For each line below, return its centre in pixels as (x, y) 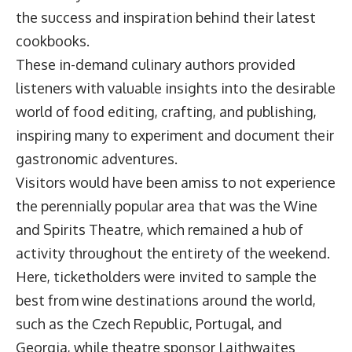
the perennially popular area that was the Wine (167, 206)
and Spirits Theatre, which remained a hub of (159, 230)
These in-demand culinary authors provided (156, 65)
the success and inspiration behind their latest (166, 18)
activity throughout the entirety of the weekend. (176, 253)
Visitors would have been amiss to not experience (176, 183)
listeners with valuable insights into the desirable (176, 88)
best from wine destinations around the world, (166, 301)
